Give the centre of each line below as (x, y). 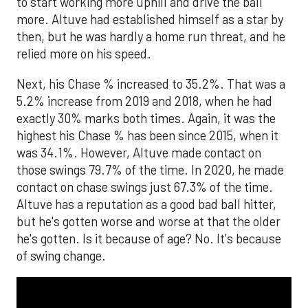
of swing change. (61, 255)
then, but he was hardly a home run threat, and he (151, 37)
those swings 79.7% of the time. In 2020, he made (150, 169)
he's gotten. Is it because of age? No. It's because (149, 238)
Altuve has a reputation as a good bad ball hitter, (146, 204)
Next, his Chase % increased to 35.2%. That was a (151, 84)
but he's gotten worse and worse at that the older (148, 221)
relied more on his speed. (84, 54)
